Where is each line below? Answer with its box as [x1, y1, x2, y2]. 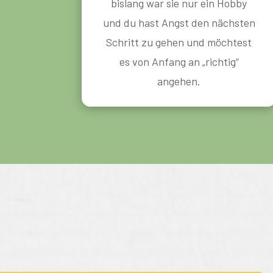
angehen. [157, 74, 201, 88]
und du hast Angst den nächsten [102, 15, 255, 29]
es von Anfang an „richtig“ [119, 54, 239, 68]
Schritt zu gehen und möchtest [106, 35, 252, 49]
